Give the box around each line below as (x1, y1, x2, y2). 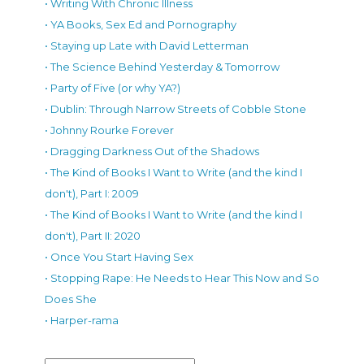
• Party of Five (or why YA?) (45, 80, 180, 94)
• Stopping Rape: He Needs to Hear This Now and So (45, 271, 319, 284)
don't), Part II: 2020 (45, 228, 141, 242)
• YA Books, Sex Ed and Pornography (45, 17, 236, 31)
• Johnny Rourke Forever (45, 123, 174, 136)
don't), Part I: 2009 (45, 186, 139, 200)
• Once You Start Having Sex (45, 249, 193, 263)
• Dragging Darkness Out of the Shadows (45, 144, 259, 158)
